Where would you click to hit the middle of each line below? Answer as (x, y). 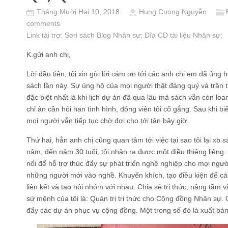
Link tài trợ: (46, 35)
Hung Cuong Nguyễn (173, 12)
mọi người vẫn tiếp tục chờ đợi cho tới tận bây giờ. (108, 121)
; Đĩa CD (155, 35)
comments (43, 23)
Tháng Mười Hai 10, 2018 (79, 12)
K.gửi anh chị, (49, 54)
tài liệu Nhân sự (195, 35)
